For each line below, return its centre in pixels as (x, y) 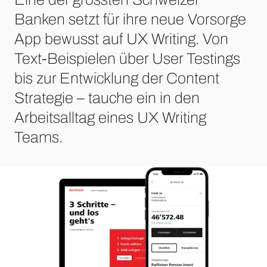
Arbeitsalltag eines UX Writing (110, 117)
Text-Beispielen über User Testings (127, 58)
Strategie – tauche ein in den (107, 97)
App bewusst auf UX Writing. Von (121, 38)
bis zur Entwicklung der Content (117, 78)
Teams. (38, 137)
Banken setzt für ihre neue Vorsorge (130, 19)
